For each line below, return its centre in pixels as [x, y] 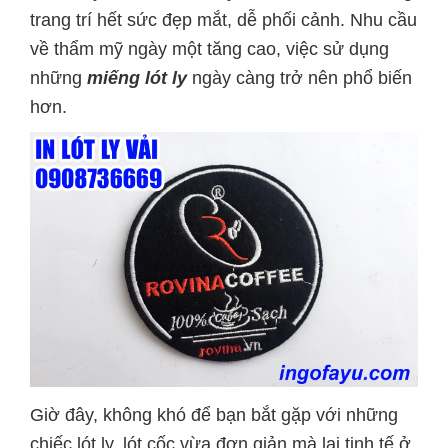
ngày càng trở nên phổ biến [299, 78]
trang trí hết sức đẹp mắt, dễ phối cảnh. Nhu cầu [223, 20]
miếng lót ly [137, 78]
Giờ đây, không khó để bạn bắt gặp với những [214, 415]
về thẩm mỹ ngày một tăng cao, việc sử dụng [209, 49]
